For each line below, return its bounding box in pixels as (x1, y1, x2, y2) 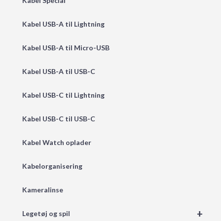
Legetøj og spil (22, 209, 70, 218)
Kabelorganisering (22, 162, 82, 171)
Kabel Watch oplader (22, 138, 91, 147)
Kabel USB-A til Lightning (22, 20, 105, 29)
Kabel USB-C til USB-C (22, 114, 95, 123)
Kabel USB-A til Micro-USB (22, 43, 110, 52)
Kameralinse (22, 185, 63, 194)
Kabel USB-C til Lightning (22, 91, 105, 100)
